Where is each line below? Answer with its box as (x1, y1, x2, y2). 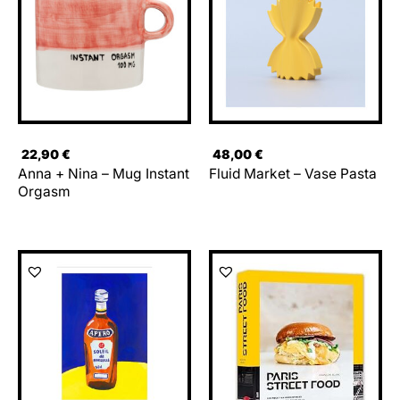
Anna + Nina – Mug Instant (18, 165, 189, 183)
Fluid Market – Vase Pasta (209, 165, 377, 183)
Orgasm (18, 183, 71, 201)
